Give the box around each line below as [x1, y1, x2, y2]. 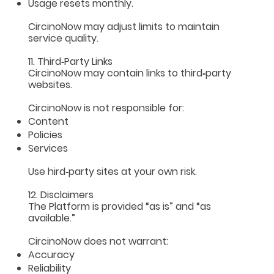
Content [28, 114, 69, 128]
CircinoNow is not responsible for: [28, 100, 185, 115]
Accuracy [28, 247, 75, 262]
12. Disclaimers [28, 187, 94, 202]
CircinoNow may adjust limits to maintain [28, 19, 220, 34]
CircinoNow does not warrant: [28, 234, 169, 248]
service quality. [28, 31, 99, 45]
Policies [28, 127, 63, 142]
